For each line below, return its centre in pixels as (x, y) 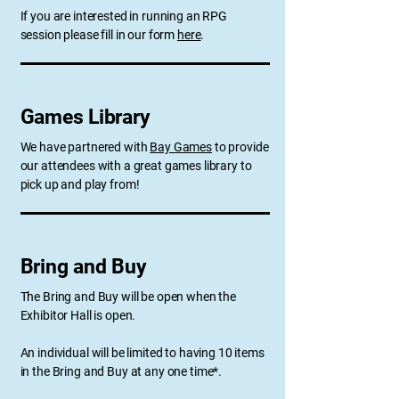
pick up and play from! (80, 184)
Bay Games (181, 147)
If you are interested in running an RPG (124, 16)
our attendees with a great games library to (136, 166)
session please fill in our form (99, 35)
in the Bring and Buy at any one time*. (121, 371)
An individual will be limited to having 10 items (142, 353)
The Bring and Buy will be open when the (128, 297)
